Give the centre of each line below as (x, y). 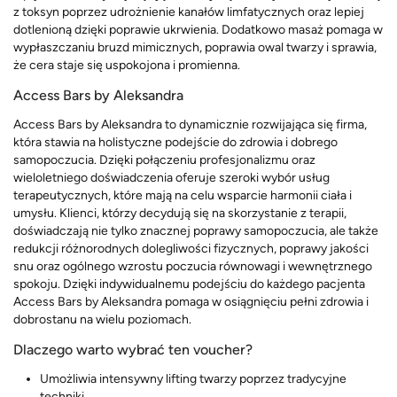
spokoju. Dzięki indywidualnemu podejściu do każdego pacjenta (189, 284)
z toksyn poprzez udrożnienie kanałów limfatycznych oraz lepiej (189, 12)
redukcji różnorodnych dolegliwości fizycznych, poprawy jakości (191, 248)
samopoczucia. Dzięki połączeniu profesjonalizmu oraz (164, 160)
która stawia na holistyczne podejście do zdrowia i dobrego (175, 142)
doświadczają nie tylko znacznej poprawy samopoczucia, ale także (196, 230)
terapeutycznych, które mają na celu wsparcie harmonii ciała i (183, 195)
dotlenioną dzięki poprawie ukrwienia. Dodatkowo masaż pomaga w (198, 29)
